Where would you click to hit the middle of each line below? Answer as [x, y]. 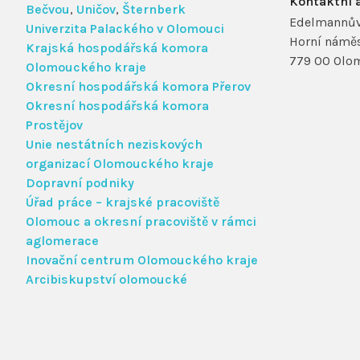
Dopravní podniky [80, 182]
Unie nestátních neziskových [114, 144]
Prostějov [54, 125]
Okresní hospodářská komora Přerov [138, 86]
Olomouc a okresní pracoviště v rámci [141, 221]
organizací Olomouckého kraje [120, 163]
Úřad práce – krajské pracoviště [123, 202]
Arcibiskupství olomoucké [106, 279]
